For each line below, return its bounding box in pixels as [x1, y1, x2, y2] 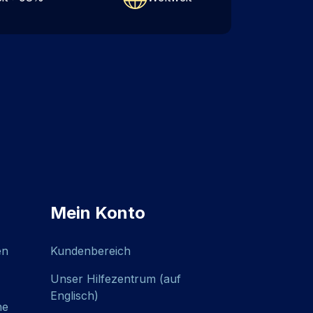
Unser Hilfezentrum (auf [50, 272, 181, 286]
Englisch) [50, 289, 99, 303]
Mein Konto [50, 203, 145, 224]
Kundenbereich [50, 244, 131, 259]
